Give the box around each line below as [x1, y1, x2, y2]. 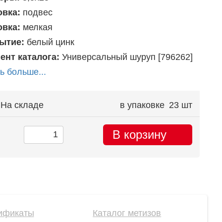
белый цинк [26, 37, 74, 47]
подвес [22, 7, 53, 17]
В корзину [112, 127, 166, 141]
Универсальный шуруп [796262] [61, 52, 193, 62]
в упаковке [120, 100, 165, 110]
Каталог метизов [93, 208, 162, 218]
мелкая [22, 22, 53, 32]
